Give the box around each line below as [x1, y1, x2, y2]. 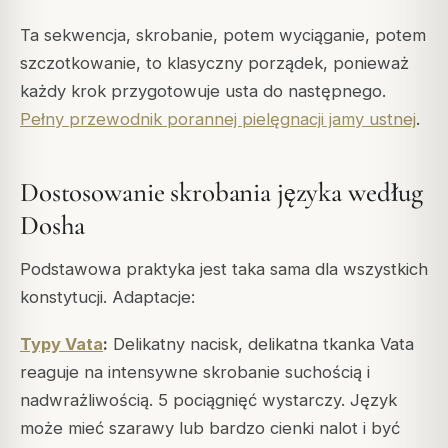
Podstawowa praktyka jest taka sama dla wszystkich [20, 259, 428, 280]
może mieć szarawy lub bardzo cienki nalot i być [20, 417, 400, 438]
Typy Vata [20, 333, 103, 354]
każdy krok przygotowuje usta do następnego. [20, 80, 386, 101]
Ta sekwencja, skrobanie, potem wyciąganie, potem [20, 24, 426, 45]
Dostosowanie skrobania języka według [20, 175, 424, 209]
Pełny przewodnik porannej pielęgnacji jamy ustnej [20, 108, 416, 129]
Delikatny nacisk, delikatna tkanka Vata [108, 333, 414, 354]
